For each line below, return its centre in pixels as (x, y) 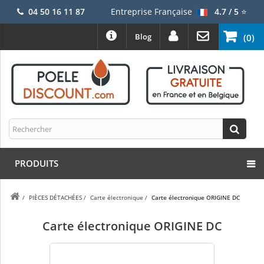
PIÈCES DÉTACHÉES (55, 198)
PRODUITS (37, 164)
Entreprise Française (151, 11)
